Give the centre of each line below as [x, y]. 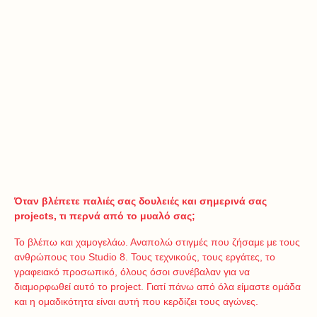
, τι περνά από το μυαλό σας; [125, 216]
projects [34, 216]
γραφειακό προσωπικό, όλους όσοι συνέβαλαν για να [132, 272]
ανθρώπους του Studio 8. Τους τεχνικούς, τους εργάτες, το [145, 257]
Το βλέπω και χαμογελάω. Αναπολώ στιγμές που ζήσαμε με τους [157, 242]
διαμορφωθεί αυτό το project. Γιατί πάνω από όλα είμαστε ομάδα [157, 287]
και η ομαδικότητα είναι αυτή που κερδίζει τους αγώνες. [136, 302]
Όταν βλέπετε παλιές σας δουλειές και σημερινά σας [140, 201]
